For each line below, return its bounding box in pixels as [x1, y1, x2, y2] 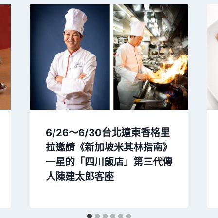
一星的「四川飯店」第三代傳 [45, 156, 172, 168]
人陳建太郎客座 [45, 170, 114, 182]
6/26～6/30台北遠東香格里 [45, 127, 170, 139]
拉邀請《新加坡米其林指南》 [45, 141, 172, 153]
